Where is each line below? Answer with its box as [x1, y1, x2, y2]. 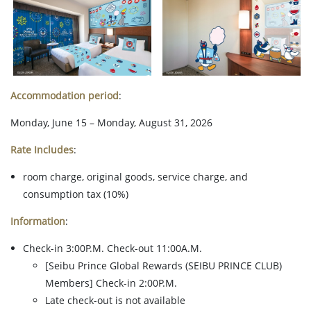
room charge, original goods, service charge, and [23, 170, 248, 184]
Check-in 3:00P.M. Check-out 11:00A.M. [23, 242, 202, 255]
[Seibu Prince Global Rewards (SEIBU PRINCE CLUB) [45, 259, 282, 273]
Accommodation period [10, 89, 119, 103]
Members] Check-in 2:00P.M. [45, 276, 177, 290]
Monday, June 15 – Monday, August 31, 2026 [10, 116, 212, 130]
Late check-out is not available [45, 294, 185, 308]
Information [10, 215, 65, 228]
